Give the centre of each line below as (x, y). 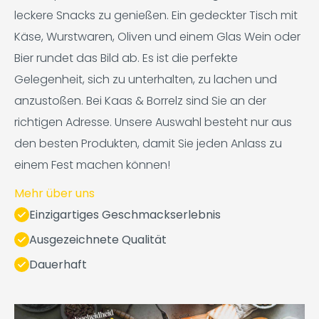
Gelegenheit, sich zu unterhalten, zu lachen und (146, 79)
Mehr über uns (54, 193)
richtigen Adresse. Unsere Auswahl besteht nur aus (153, 122)
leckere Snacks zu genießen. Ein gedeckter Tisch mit (156, 15)
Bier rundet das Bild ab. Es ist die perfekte (126, 58)
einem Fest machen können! (92, 164)
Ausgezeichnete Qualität (98, 239)
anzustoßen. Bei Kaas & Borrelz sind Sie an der (140, 100)
